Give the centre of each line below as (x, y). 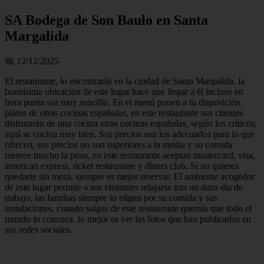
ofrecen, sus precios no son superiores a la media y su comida (118, 144)
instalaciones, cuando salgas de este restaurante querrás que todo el (128, 208)
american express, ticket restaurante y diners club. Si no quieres (122, 166)
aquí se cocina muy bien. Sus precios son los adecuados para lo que (130, 134)
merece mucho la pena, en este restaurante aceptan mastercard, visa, (130, 155)
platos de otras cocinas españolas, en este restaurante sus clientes (124, 113)
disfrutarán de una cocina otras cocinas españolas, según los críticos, (131, 123)
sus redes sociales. (38, 229)
